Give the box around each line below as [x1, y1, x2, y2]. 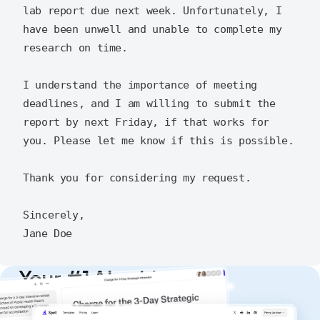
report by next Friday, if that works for [23, 116, 269, 129]
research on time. [23, 41, 128, 55]
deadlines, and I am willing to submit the [23, 97, 276, 111]
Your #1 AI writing [18, 265, 181, 291]
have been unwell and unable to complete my [23, 23, 282, 36]
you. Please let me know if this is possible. [23, 134, 294, 148]
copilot [18, 289, 85, 316]
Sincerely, [23, 209, 85, 222]
